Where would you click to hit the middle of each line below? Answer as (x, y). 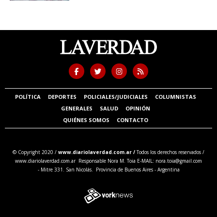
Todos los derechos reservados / (170, 152)
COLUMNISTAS (176, 96)
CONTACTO (132, 120)
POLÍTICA (28, 96)
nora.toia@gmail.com (179, 161)
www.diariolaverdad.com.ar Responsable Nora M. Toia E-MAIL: (85, 161)
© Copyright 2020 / (35, 152)
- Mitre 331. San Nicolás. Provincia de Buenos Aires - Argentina (108, 169)
